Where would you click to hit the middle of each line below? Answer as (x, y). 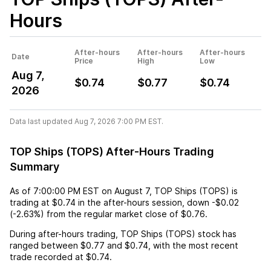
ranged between (45, 245)
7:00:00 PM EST (66, 191)
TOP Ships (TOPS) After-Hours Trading (112, 151)
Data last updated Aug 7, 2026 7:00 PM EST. (87, 121)
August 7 (132, 191)
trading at (31, 202)
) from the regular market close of (109, 214)
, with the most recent (193, 245)
